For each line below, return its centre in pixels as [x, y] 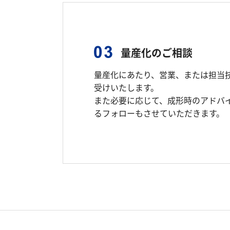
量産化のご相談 [157, 53]
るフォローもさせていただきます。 [159, 113]
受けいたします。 [126, 88]
